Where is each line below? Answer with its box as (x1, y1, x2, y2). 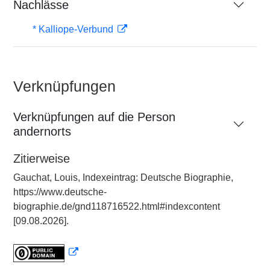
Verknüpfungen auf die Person (13, 110, 175, 124)
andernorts (13, 125, 71, 138)
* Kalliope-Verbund (33, 24, 116, 34)
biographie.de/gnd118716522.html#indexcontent (13, 201, 220, 212)
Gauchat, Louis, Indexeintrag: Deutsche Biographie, (13, 172, 233, 183)
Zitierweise (13, 152, 70, 165)
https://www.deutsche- (13, 187, 107, 197)
